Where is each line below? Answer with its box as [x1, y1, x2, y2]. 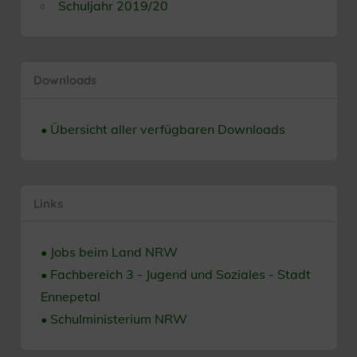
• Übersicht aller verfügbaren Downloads [40, 120, 285, 137]
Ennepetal [40, 288, 100, 305]
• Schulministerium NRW [40, 311, 187, 328]
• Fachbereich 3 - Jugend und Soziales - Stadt [40, 266, 311, 283]
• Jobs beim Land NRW [40, 244, 178, 261]
